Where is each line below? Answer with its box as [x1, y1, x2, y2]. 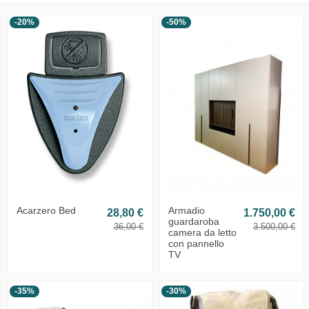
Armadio [168, 205, 205, 217]
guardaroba [168, 216, 219, 228]
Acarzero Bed [16, 205, 76, 217]
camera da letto [168, 227, 237, 239]
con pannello [168, 238, 224, 250]
